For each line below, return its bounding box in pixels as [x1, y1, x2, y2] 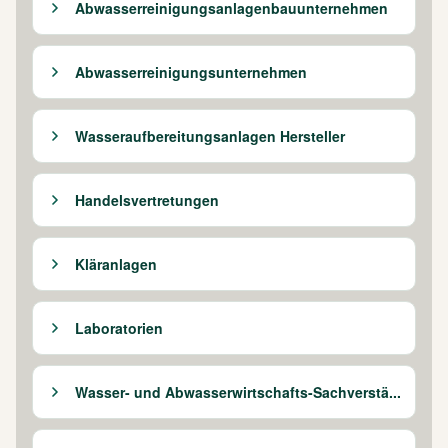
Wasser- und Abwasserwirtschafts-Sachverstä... [75, 381, 401, 402]
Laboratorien [75, 317, 163, 338]
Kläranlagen [75, 253, 157, 274]
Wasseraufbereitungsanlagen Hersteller [75, 125, 345, 146]
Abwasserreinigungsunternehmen [75, 61, 307, 82]
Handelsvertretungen [75, 189, 219, 210]
